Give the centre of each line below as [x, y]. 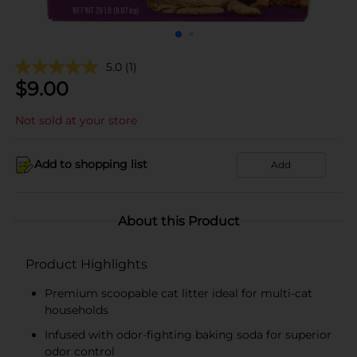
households [76, 310]
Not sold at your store [76, 120]
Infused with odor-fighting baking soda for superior [188, 334]
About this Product [178, 221]
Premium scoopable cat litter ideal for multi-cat [178, 293]
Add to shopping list [91, 164]
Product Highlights [86, 264]
